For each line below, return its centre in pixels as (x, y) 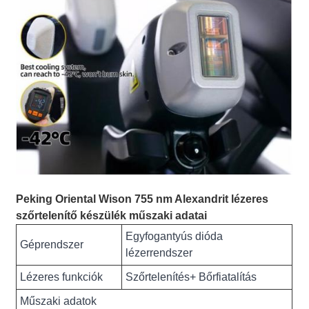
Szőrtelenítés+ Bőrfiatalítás (191, 277)
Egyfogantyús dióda (175, 237)
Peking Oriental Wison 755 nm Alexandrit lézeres (142, 199)
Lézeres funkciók (62, 277)
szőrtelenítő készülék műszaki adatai (112, 216)
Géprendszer (52, 245)
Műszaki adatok (59, 301)
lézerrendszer (159, 253)
